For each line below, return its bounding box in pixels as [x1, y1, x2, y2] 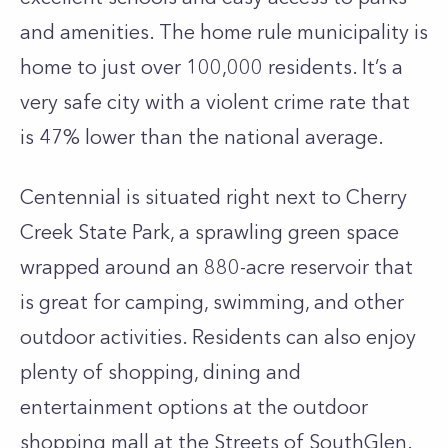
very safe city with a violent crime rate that [20, 90, 410, 114]
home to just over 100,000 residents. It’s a [20, 55, 403, 79]
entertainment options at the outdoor [20, 395, 368, 419]
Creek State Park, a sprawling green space [20, 220, 399, 244]
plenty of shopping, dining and [20, 360, 301, 384]
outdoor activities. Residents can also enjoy [20, 325, 416, 349]
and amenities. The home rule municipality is [20, 20, 428, 44]
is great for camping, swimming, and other [20, 290, 404, 314]
